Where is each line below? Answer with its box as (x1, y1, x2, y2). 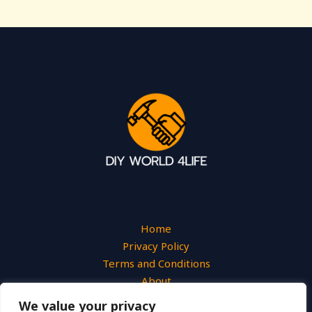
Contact (137, 291, 175, 305)
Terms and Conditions (102, 256, 210, 270)
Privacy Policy (123, 239, 189, 253)
